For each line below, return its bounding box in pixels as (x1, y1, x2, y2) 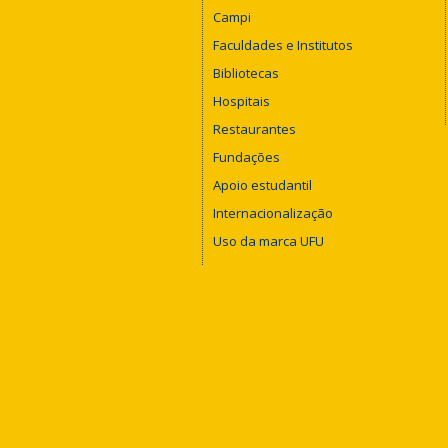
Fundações (213, 147, 280, 166)
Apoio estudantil (213, 175, 312, 194)
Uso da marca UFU (213, 231, 324, 250)
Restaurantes (213, 119, 296, 138)
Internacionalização (213, 203, 333, 222)
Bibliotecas (213, 63, 279, 82)
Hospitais (213, 91, 270, 110)
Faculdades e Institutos (213, 35, 353, 54)
